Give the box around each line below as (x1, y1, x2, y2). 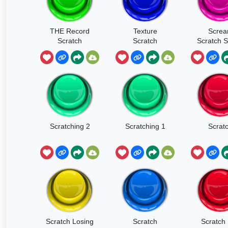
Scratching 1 (125, 122, 165, 130)
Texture (133, 27, 157, 35)
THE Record (50, 27, 90, 35)
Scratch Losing (46, 217, 94, 225)
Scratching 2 (49, 122, 90, 130)
